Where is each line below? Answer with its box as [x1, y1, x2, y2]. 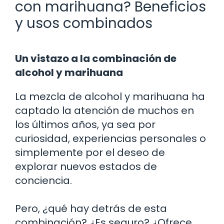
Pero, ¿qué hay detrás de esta [15, 201, 167, 215]
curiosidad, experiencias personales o [15, 131, 206, 145]
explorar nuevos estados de [15, 159, 157, 173]
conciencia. [15, 173, 72, 187]
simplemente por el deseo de [15, 145, 165, 159]
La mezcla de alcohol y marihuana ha [15, 89, 205, 103]
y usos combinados [15, 13, 152, 33]
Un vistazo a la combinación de [15, 51, 176, 65]
